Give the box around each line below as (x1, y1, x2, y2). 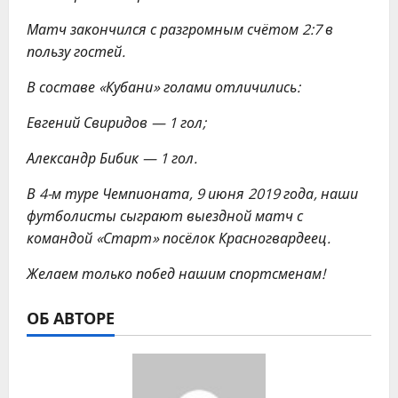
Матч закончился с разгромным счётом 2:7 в (27, 20, 333, 39)
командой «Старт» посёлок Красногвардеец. (27, 228, 330, 248)
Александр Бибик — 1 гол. (27, 148, 197, 168)
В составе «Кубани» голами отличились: (27, 77, 300, 97)
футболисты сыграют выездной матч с (27, 206, 303, 226)
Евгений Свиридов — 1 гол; (27, 113, 206, 132)
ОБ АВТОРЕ (27, 306, 115, 329)
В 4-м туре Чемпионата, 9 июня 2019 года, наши (27, 184, 358, 203)
